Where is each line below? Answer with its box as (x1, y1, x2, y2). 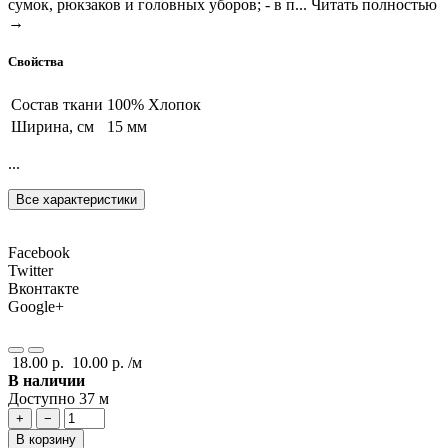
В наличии (8, 371, 85, 389)
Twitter (8, 261, 53, 279)
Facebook (8, 243, 70, 261)
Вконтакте (8, 279, 79, 297)
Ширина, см (11, 117, 94, 135)
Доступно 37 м (8, 389, 109, 407)
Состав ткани (11, 95, 103, 113)
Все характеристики (16, 191, 137, 207)
